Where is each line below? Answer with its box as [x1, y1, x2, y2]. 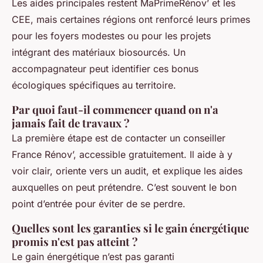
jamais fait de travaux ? [12, 116, 130, 131]
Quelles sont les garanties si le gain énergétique [12, 221, 249, 236]
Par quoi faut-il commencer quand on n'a [12, 102, 218, 117]
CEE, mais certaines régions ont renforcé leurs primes [12, 14, 250, 26]
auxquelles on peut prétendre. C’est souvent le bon [12, 181, 237, 194]
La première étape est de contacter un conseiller [12, 132, 225, 144]
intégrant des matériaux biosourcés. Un [12, 46, 186, 59]
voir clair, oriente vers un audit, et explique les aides [12, 165, 242, 177]
